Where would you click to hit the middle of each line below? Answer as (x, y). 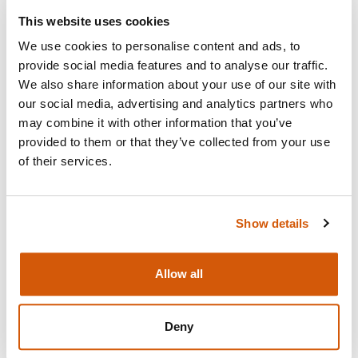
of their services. (65, 161)
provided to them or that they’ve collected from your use (174, 142)
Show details (272, 223)
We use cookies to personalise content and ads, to (159, 46)
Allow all (179, 274)
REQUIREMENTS (96, 336)
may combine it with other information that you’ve (155, 123)
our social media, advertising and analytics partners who (175, 104)
